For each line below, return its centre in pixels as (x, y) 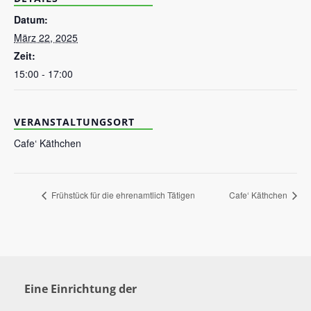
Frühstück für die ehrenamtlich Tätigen (122, 195)
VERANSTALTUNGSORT (74, 122)
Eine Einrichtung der (81, 289)
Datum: (31, 19)
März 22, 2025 (46, 37)
